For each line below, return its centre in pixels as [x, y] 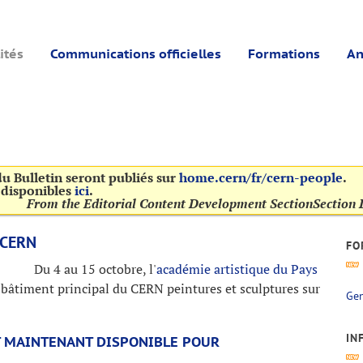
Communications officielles [136, 53]
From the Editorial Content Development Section [170, 203]
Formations [284, 53]
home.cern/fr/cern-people [261, 177]
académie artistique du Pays [237, 269]
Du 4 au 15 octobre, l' [95, 269]
